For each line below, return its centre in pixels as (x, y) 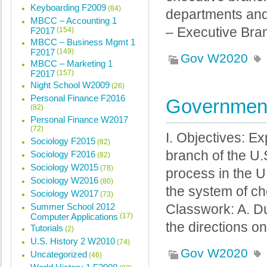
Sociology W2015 (64, 167)
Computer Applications (74, 216)
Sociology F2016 (63, 154)
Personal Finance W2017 (79, 119)
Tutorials (47, 228)
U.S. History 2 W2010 (73, 241)
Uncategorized (59, 254)
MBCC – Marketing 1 (72, 63)
